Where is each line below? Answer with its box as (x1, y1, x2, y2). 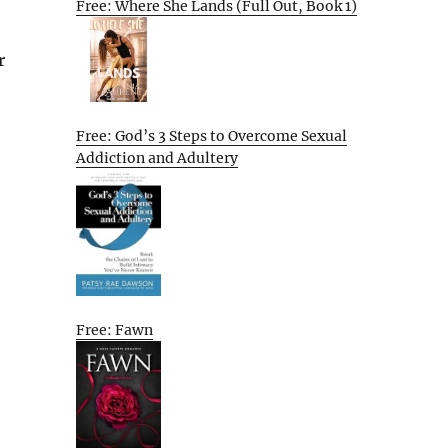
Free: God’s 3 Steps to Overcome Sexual (76, 126, 347, 145)
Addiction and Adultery (76, 148, 238, 167)
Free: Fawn (76, 321, 153, 339)
